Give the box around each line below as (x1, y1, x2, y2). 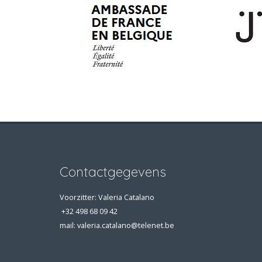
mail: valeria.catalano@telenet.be (60, 220, 174, 230)
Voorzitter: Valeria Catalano (60, 192, 154, 202)
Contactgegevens (60, 163, 166, 180)
